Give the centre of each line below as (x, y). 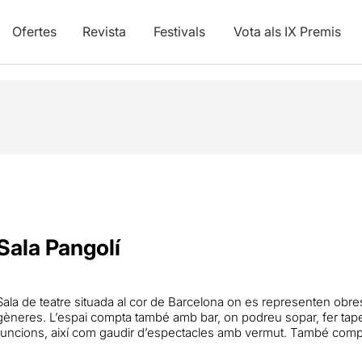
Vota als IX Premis (287, 32)
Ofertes (34, 32)
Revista (104, 32)
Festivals (179, 32)
